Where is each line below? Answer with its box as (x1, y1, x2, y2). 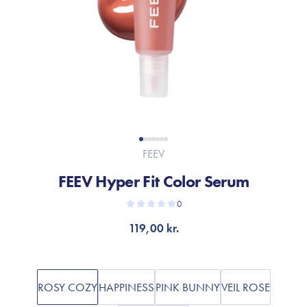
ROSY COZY (37, 280, 97, 295)
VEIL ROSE (221, 280, 270, 295)
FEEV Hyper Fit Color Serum (58, 171, 249, 192)
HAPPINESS (98, 280, 154, 295)
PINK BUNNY (155, 280, 220, 295)
